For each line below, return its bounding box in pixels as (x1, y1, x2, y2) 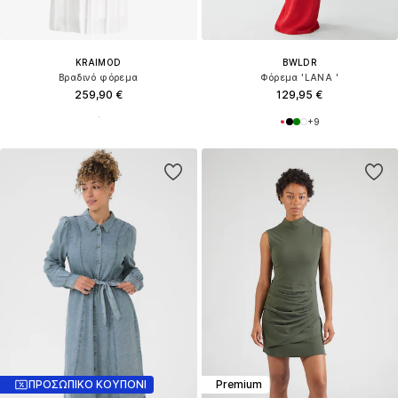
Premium (215, 378, 262, 392)
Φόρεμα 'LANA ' (260, 71, 339, 83)
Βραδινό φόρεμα (58, 71, 139, 83)
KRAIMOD (75, 56, 122, 68)
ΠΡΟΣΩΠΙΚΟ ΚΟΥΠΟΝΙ (28, 378, 147, 392)
